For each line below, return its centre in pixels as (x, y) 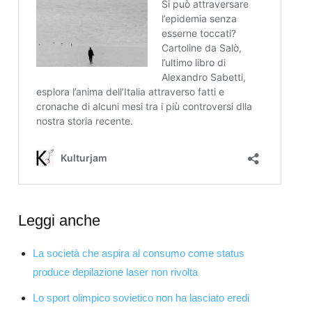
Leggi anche (59, 220)
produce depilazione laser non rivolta (115, 272)
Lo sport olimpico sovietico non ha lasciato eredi (141, 297)
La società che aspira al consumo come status (139, 253)
